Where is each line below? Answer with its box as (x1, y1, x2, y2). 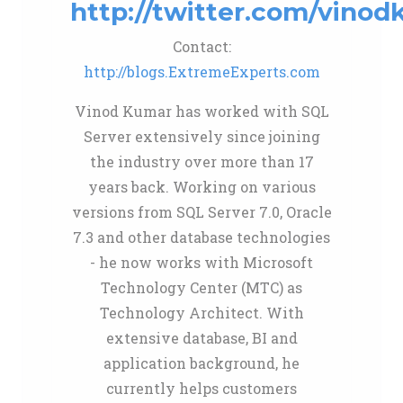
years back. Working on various (87, 177, 316, 196)
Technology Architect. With (99, 303, 304, 322)
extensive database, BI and (105, 328, 298, 347)
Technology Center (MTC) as (101, 278, 302, 297)
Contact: (172, 37, 231, 56)
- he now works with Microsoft (90, 253, 313, 272)
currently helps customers (106, 379, 297, 398)
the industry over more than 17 (89, 152, 314, 171)
